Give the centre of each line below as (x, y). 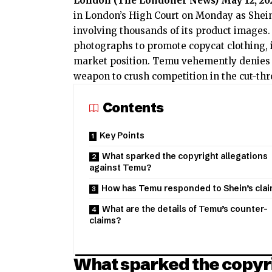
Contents (133, 108)
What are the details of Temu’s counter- (185, 209)
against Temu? (120, 168)
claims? (105, 221)
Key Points (122, 136)
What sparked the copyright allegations (185, 156)
